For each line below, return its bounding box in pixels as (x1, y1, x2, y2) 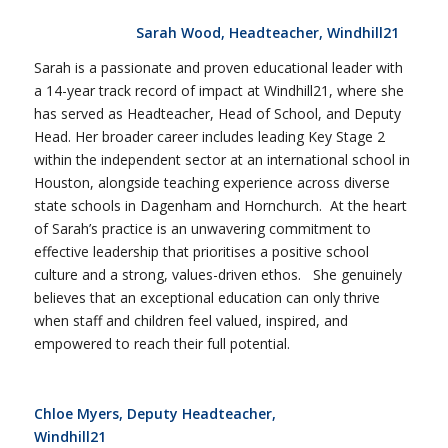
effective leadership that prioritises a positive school (33, 241, 369, 261)
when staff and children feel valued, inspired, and (33, 310, 348, 330)
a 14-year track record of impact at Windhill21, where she (33, 80, 404, 100)
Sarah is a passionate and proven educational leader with (33, 57, 403, 77)
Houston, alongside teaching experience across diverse (33, 172, 390, 192)
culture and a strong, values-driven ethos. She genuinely (33, 264, 402, 284)
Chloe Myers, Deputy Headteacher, (33, 403, 276, 423)
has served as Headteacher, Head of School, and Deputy (33, 103, 401, 123)
